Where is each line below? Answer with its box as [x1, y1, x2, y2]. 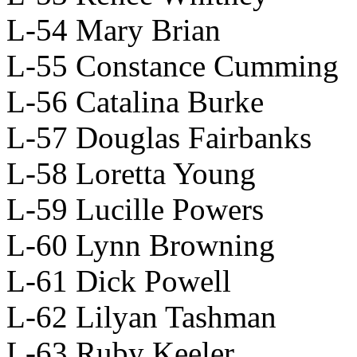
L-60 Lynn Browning [6, 227, 275, 262]
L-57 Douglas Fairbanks [6, 120, 312, 155]
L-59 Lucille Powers [6, 191, 264, 226]
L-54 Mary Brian [6, 12, 221, 47]
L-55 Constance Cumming [6, 48, 339, 83]
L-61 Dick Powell [6, 263, 231, 298]
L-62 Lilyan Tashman [6, 299, 277, 334]
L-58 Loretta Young [6, 155, 256, 190]
